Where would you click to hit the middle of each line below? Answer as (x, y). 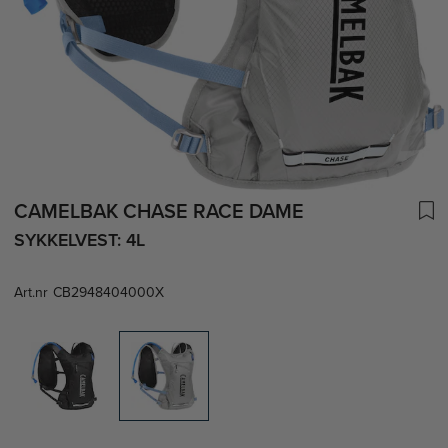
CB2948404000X (108, 292)
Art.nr (31, 292)
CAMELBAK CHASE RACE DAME (159, 212)
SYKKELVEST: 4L (79, 240)
